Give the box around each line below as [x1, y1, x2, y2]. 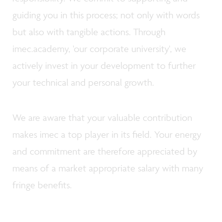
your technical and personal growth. [12, 76, 157, 88]
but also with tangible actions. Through [12, 25, 166, 38]
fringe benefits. [12, 178, 74, 191]
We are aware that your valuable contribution [12, 111, 192, 123]
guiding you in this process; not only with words [12, 8, 200, 21]
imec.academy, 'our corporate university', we [12, 42, 186, 55]
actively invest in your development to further [12, 59, 196, 71]
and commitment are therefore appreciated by [12, 145, 197, 157]
